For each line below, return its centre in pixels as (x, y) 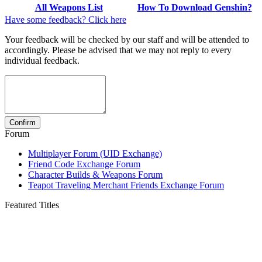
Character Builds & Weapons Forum (95, 174)
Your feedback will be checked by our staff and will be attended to (127, 39)
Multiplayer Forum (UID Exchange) (95, 153)
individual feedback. (42, 60)
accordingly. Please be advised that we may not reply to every (118, 50)
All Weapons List (69, 7)
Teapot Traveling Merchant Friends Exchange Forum (126, 185)
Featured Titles (32, 205)
